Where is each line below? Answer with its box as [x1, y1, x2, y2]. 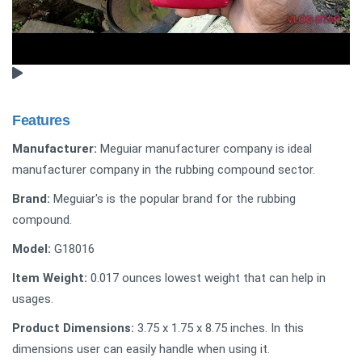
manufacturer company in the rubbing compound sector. [12, 162, 315, 177]
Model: [12, 241, 51, 256]
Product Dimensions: [12, 320, 134, 335]
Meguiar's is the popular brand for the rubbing [50, 191, 296, 206]
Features [12, 112, 70, 128]
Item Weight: [12, 270, 87, 285]
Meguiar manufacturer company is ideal [97, 141, 312, 156]
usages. [12, 291, 53, 306]
